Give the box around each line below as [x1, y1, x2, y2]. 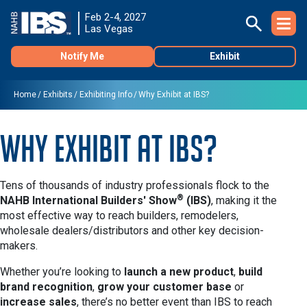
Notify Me [60, 51, 104, 62]
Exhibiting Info [79, 90, 132, 99]
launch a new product [124, 265, 234, 278]
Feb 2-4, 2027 [85, 11, 146, 23]
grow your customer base [97, 280, 232, 293]
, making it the [211, 194, 277, 207]
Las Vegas [85, 23, 133, 35]
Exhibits [42, 90, 73, 99]
